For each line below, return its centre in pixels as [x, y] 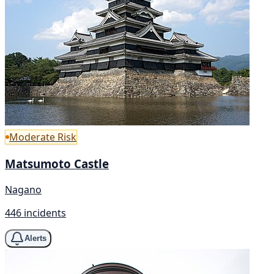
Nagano [23, 189]
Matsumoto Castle [57, 163]
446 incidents [35, 213]
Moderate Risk [43, 137]
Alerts [35, 239]
